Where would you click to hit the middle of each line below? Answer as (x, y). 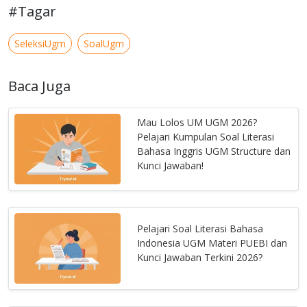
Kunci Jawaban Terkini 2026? (200, 258)
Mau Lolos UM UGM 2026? (197, 122)
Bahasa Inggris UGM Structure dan (214, 151)
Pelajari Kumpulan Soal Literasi (206, 136)
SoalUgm (104, 44)
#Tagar (32, 12)
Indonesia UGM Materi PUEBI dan (212, 243)
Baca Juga (39, 86)
